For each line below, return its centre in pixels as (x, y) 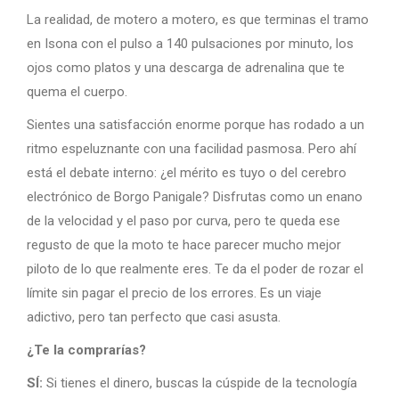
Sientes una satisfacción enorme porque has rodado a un (195, 125)
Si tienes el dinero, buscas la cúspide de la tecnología (200, 383)
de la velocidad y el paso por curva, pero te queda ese (183, 221)
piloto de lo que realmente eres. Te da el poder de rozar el (195, 269)
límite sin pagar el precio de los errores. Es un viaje (174, 293)
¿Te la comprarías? (86, 350)
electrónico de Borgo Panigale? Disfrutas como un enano (195, 197)
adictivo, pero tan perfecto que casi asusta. (154, 317)
